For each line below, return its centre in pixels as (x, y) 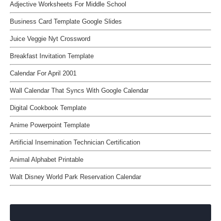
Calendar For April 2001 (43, 73)
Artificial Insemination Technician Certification (75, 142)
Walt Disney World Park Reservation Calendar (75, 177)
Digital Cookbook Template (48, 108)
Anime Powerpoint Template (50, 125)
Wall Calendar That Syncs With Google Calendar (79, 90)
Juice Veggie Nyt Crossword (50, 38)
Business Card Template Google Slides (66, 21)
